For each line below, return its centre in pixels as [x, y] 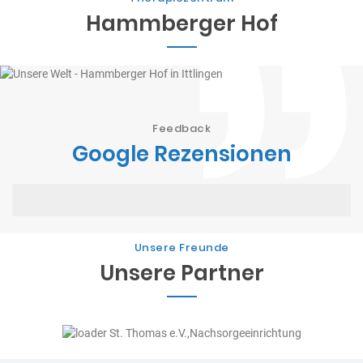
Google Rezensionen [181, 154]
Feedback [181, 128]
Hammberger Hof [181, 23]
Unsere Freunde [181, 248]
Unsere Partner [181, 273]
